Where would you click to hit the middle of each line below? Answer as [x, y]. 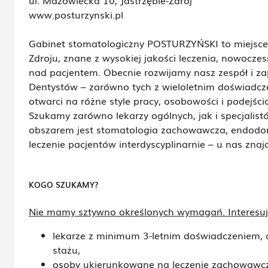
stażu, [66, 249]
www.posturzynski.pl [76, 15]
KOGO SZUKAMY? [63, 185]
